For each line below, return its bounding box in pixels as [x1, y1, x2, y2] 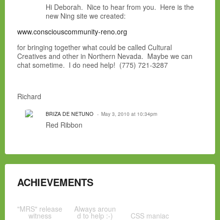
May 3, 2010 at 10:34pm [101, 110, 157, 118]
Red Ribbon [46, 120, 82, 130]
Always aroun [74, 204, 116, 214]
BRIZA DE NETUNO [46, 110, 93, 118]
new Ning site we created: [46, 11, 126, 21]
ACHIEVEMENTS [17, 175, 93, 190]
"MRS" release [17, 204, 62, 214]
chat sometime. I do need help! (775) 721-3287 [17, 60, 168, 70]
